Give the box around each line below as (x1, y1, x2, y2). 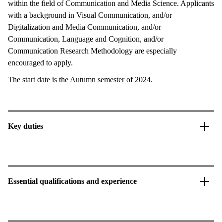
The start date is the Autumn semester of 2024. (8, 75, 153, 84)
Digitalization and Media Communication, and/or (8, 23, 161, 31)
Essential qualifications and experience (8, 177, 137, 185)
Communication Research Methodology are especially (8, 47, 177, 55)
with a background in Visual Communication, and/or (8, 11, 172, 19)
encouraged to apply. (8, 58, 73, 67)
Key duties (8, 122, 43, 130)
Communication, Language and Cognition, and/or (8, 35, 164, 43)
